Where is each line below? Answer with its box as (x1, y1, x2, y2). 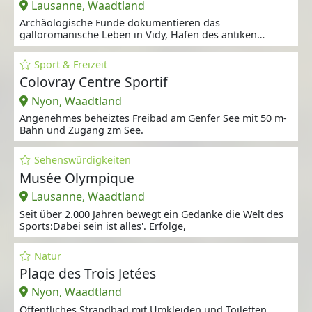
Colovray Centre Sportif (19, 72, 168, 92)
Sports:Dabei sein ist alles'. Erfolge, (19, 219, 186, 233)
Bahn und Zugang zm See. (19, 123, 143, 137)
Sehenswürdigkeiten (33, 153, 131, 167)
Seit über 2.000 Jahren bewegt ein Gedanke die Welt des (19, 207, 283, 221)
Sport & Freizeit (33, 58, 107, 72)
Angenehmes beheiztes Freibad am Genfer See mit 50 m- (19, 111, 287, 125)
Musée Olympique (19, 168, 134, 187)
